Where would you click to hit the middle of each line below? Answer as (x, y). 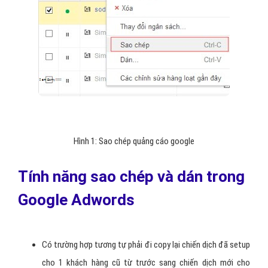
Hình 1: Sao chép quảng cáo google (134, 141)
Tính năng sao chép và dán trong (131, 176)
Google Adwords (76, 200)
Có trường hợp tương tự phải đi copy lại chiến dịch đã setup (146, 245)
